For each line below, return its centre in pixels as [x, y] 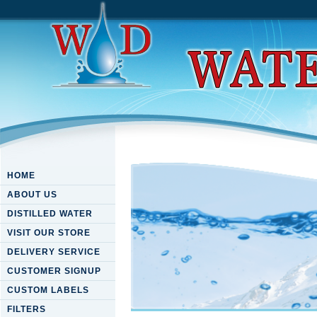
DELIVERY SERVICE [54, 252]
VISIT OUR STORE [49, 233]
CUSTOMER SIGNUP [54, 271]
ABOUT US [32, 195]
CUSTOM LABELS [48, 290]
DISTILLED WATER [50, 214]
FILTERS [27, 309]
